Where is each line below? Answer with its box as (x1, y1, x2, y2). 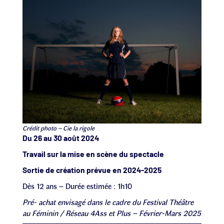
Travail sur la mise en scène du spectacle (22, 148, 164, 158)
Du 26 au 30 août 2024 (22, 132, 99, 142)
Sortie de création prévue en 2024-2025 (22, 164, 161, 174)
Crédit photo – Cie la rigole (22, 123, 94, 132)
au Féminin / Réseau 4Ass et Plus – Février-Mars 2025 (22, 207, 201, 218)
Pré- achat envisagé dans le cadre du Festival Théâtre (22, 196, 193, 207)
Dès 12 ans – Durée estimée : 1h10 (22, 180, 132, 191)
